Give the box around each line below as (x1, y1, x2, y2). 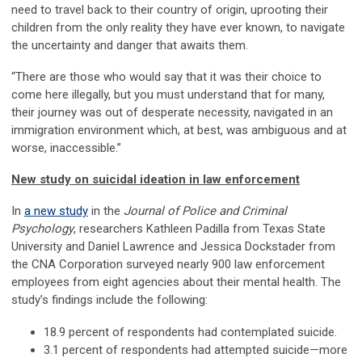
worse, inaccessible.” (11, 141, 121, 156)
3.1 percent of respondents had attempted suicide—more (44, 343, 347, 358)
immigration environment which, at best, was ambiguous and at (11, 123, 347, 138)
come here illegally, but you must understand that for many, (11, 87, 325, 103)
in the (88, 204, 124, 219)
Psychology (11, 221, 74, 237)
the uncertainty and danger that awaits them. (11, 38, 248, 53)
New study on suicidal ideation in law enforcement (11, 172, 300, 187)
